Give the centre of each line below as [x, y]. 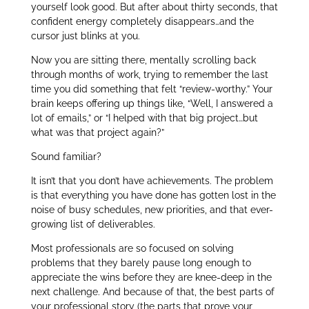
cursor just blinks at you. [85, 36]
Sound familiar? [66, 157]
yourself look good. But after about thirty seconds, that [154, 7]
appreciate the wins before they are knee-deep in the [151, 278]
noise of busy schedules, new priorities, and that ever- [152, 210]
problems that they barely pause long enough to [141, 263]
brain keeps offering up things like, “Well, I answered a [152, 104]
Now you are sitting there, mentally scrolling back [143, 60]
